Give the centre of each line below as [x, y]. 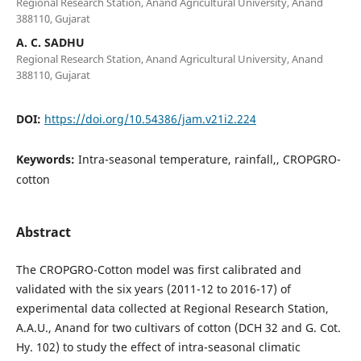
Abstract [43, 232]
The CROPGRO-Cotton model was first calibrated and [158, 269]
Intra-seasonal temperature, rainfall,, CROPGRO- [209, 159]
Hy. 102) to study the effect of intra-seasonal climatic [158, 346]
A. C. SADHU [50, 42]
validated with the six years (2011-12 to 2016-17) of [153, 288]
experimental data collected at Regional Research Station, [172, 308]
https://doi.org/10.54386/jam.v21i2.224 [150, 118]
